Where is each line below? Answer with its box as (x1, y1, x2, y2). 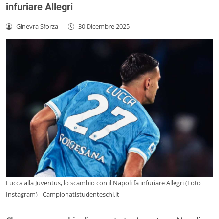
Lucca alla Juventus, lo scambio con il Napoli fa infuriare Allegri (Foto (6, 178, 201, 187)
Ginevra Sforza (16, 22, 58, 31)
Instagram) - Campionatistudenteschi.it (6, 189, 119, 198)
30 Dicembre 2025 (78, 22, 130, 31)
